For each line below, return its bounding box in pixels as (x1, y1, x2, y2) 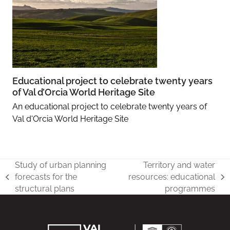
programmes (165, 184, 216, 194)
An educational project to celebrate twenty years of (12, 102, 207, 112)
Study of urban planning (14, 160, 106, 170)
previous (5, 177, 39, 187)
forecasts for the (14, 172, 77, 182)
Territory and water (143, 160, 216, 170)
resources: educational (128, 172, 216, 182)
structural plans (14, 184, 74, 194)
